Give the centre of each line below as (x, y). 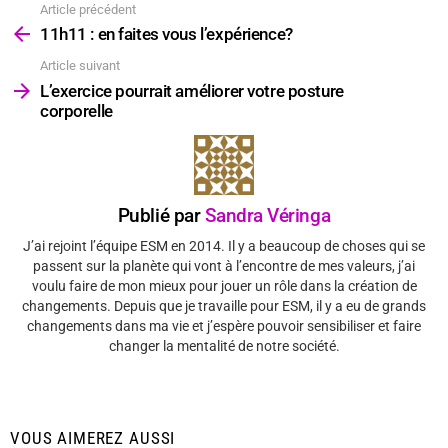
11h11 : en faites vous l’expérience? (166, 34)
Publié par (161, 215)
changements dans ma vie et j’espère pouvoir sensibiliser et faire (224, 326)
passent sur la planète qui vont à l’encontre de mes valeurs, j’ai (224, 266)
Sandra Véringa (267, 215)
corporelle (76, 110)
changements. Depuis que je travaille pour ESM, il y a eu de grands (224, 306)
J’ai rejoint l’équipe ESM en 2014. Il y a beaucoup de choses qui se (224, 246)
